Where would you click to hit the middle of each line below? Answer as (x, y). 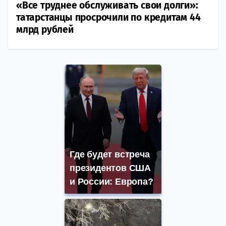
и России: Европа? (111, 182)
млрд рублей (45, 30)
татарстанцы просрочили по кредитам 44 (108, 18)
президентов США (110, 168)
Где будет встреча (110, 155)
